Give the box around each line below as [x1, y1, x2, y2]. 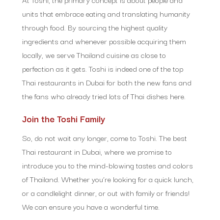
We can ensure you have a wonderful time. [22, 200, 160, 212]
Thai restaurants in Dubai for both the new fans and [22, 76, 192, 88]
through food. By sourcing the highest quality [22, 21, 167, 33]
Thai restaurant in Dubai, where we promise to [22, 145, 172, 157]
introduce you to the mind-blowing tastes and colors [22, 159, 193, 171]
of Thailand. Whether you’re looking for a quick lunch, [22, 172, 193, 185]
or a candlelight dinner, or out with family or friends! [22, 186, 190, 198]
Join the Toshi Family [22, 111, 105, 125]
